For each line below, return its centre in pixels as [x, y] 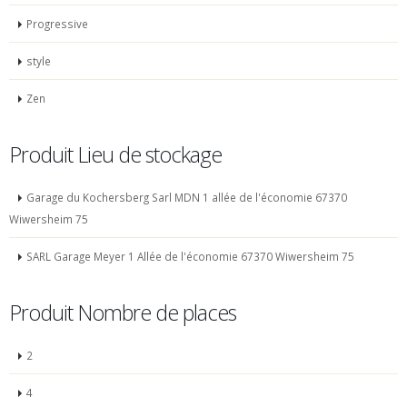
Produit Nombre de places [123, 313]
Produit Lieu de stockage [115, 155]
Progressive [57, 24]
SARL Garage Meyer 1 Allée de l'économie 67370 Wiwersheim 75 [190, 257]
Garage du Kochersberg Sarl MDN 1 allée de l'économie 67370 [187, 198]
